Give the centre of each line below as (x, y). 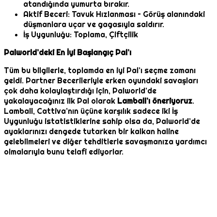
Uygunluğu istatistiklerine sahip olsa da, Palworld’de (102, 122)
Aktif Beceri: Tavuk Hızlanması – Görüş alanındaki (114, 15)
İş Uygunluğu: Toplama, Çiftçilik (81, 35)
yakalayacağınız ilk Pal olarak (61, 101)
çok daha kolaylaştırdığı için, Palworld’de (80, 91)
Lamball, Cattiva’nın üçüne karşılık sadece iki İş (91, 111)
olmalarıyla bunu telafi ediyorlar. (64, 152)
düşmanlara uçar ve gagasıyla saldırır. (94, 25)
